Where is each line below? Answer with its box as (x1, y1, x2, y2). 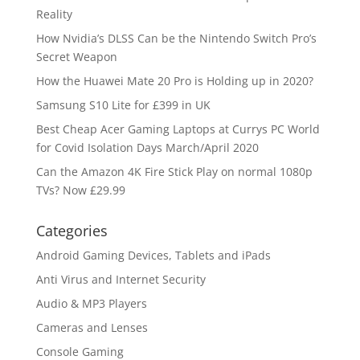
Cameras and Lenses (35, 319, 148, 335)
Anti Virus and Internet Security (35, 271, 206, 287)
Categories (35, 220, 108, 240)
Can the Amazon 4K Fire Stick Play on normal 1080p (35, 163, 313, 179)
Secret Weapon (35, 48, 117, 64)
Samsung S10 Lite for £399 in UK (35, 96, 211, 112)
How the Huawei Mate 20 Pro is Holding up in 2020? (35, 72, 313, 88)
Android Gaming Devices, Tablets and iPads (35, 247, 271, 263)
